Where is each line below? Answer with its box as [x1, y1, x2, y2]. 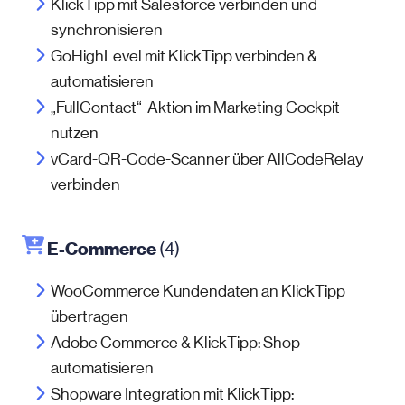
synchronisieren [51, 21, 163, 39]
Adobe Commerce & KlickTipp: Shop [51, 334, 300, 352]
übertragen [51, 307, 128, 325]
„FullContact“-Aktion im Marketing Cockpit [51, 99, 340, 117]
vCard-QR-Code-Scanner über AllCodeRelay [51, 150, 363, 168]
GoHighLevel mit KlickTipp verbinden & [51, 47, 317, 65]
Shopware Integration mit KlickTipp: [51, 385, 294, 403]
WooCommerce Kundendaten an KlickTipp [51, 282, 345, 300]
